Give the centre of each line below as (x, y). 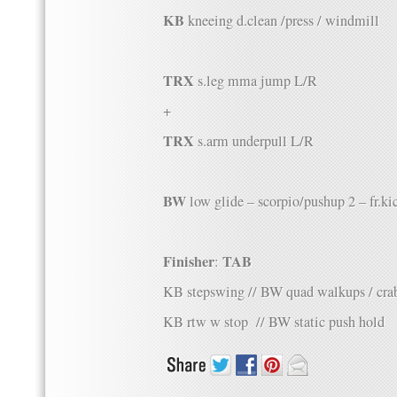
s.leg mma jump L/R (256, 81)
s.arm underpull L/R (254, 141)
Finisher (189, 261)
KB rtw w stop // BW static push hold (274, 322)
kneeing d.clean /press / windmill (282, 20)
